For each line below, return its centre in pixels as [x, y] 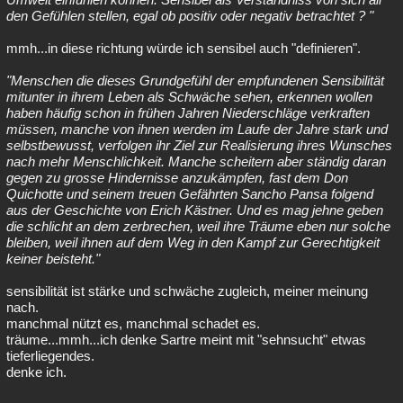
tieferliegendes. [50, 356]
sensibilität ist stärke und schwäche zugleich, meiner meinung [187, 291]
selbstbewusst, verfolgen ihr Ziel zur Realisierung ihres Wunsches [199, 145]
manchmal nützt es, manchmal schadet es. [133, 323]
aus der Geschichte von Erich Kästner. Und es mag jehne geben [195, 210]
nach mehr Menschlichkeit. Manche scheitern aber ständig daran [196, 161]
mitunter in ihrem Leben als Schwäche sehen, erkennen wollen [189, 97]
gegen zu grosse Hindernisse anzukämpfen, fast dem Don [177, 178]
